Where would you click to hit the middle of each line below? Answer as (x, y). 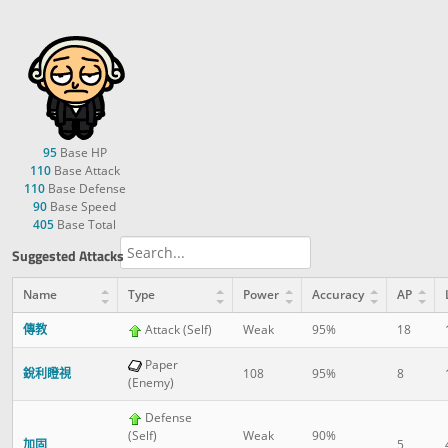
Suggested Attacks (68, 256)
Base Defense (85, 189)
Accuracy (338, 295)
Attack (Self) (177, 330)
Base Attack (85, 171)
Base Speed (81, 207)
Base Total (85, 225)
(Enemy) (151, 383)
